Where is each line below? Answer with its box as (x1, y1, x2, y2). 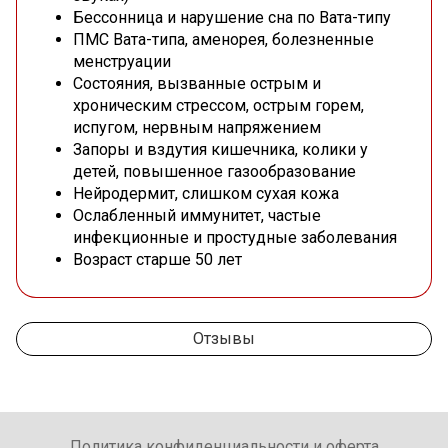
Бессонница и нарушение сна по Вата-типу (73, 8, 391, 28)
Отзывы (193, 329, 255, 349)
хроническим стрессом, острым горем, (73, 96, 364, 116)
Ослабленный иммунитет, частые (73, 206, 321, 226)
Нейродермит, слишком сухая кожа (73, 184, 339, 204)
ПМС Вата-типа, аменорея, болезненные (73, 30, 374, 50)
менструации (73, 52, 171, 72)
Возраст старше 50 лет (73, 250, 242, 270)
